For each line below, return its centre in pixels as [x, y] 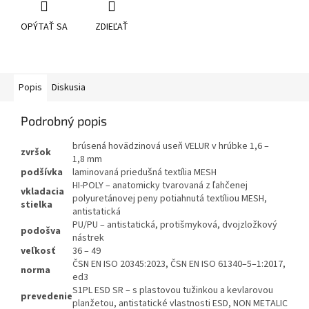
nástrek [88, 238]
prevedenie [47, 297]
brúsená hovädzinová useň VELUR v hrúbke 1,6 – [171, 147]
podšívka [42, 173]
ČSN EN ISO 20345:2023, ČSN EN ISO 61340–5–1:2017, [179, 265]
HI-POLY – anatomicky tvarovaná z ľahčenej [160, 186]
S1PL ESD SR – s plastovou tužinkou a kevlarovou [173, 291]
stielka [37, 205]
